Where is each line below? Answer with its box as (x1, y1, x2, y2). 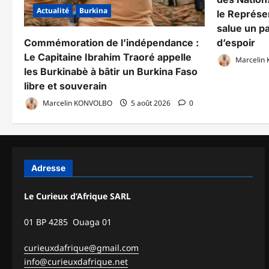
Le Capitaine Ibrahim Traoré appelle (24, 50, 192, 63)
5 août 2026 (129, 97, 172, 108)
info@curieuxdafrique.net (24, 255, 128, 267)
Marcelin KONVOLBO (41, 97, 112, 108)
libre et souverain (24, 79, 107, 92)
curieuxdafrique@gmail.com (24, 241, 139, 253)
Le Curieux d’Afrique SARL (24, 190, 131, 202)
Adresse (31, 162, 65, 173)
